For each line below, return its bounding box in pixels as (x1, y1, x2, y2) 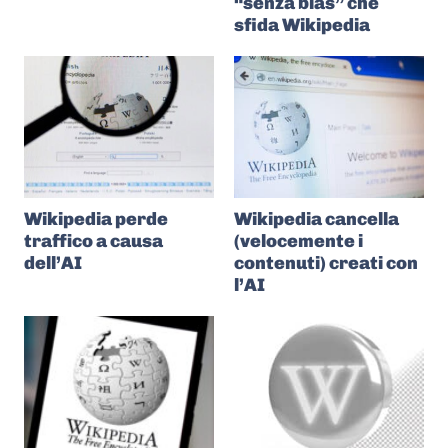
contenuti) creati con (234, 252, 418, 274)
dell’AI (24, 252, 82, 274)
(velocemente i (234, 230, 363, 252)
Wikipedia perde (24, 208, 168, 230)
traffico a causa (24, 230, 163, 252)
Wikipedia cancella (234, 208, 399, 230)
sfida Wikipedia (234, 13, 370, 36)
